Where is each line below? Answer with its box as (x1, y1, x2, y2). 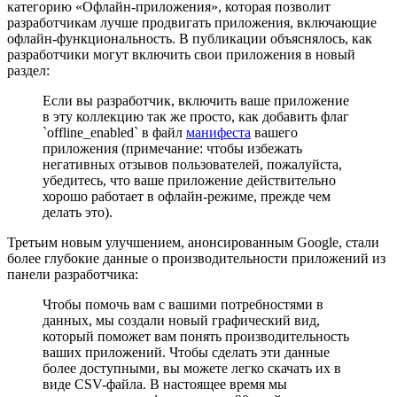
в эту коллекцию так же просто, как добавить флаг (43, 108, 349, 124)
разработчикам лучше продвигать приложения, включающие (7, 14, 377, 30)
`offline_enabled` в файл (43, 124, 186, 140)
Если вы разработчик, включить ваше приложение (43, 92, 349, 108)
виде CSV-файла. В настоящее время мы (43, 376, 287, 392)
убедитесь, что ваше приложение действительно (43, 172, 336, 188)
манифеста (186, 124, 251, 140)
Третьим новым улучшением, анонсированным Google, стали (7, 234, 379, 250)
